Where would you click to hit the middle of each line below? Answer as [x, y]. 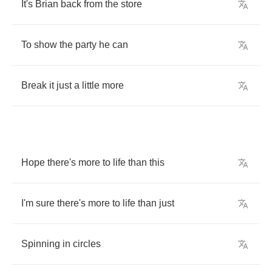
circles [87, 244]
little [91, 85]
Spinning [41, 244]
